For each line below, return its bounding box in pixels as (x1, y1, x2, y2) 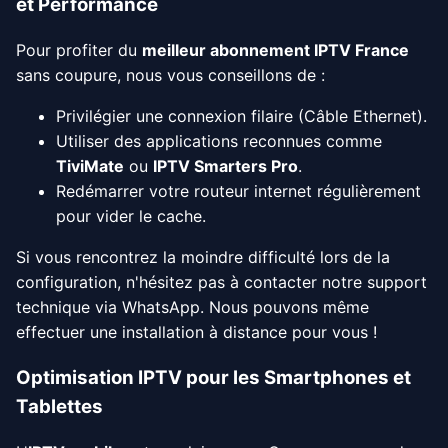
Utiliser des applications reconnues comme (56, 130, 382, 151)
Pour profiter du (16, 39, 142, 60)
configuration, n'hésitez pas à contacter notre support (16, 271, 427, 292)
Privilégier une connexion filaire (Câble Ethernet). (56, 105, 427, 126)
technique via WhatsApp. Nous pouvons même (16, 296, 369, 317)
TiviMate (56, 155, 124, 176)
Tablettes (16, 395, 103, 419)
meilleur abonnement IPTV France (142, 39, 409, 60)
